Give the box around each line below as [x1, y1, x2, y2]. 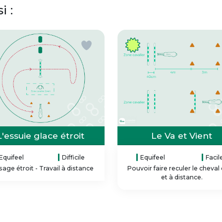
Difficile [62, 153, 85, 161]
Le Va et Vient [151, 130, 212, 141]
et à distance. [161, 173, 203, 181]
